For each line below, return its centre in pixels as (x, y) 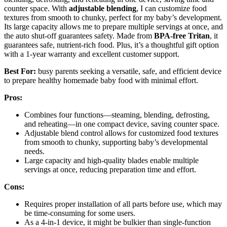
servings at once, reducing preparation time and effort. (110, 170)
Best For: (20, 71)
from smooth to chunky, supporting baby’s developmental (116, 142)
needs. (34, 152)
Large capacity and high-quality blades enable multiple (111, 161)
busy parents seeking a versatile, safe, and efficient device (129, 71)
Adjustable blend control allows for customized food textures (121, 133)
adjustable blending (103, 9)
